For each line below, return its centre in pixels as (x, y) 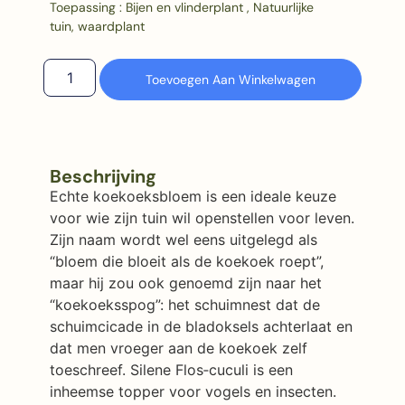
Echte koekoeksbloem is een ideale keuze (193, 196)
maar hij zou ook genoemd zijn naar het (185, 283)
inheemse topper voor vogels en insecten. (193, 391)
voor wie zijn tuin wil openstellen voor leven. (202, 217)
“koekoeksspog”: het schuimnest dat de (184, 304)
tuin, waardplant (97, 27)
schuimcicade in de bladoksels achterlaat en (201, 326)
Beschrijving (103, 176)
